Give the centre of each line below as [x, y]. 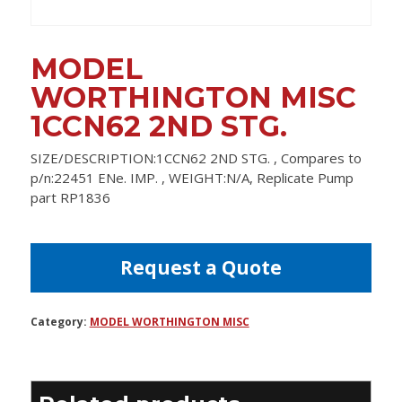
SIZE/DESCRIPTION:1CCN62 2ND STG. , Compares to [196, 158]
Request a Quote [201, 268]
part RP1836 [70, 198]
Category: [60, 322]
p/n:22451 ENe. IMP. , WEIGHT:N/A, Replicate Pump [192, 178]
